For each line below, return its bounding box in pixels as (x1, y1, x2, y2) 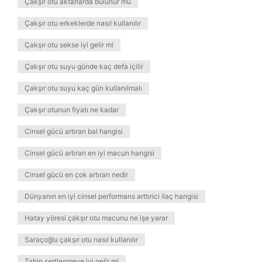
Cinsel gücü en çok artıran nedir (25, 170, 128, 179)
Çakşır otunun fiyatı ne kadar (25, 105, 119, 114)
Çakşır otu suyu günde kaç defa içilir (25, 62, 143, 71)
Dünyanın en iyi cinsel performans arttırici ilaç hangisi (25, 192, 198, 201)
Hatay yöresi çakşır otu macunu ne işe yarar (25, 213, 168, 222)
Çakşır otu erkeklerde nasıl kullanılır (25, 19, 141, 27)
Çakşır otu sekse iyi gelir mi (25, 40, 113, 49)
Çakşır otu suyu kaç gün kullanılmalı (25, 84, 142, 92)
